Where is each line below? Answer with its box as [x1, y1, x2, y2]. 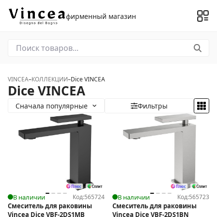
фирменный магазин [66, 11, 136, 21]
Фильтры [138, 101, 168, 110]
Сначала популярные [15, 101, 88, 110]
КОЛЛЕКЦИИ [31, 75, 68, 83]
